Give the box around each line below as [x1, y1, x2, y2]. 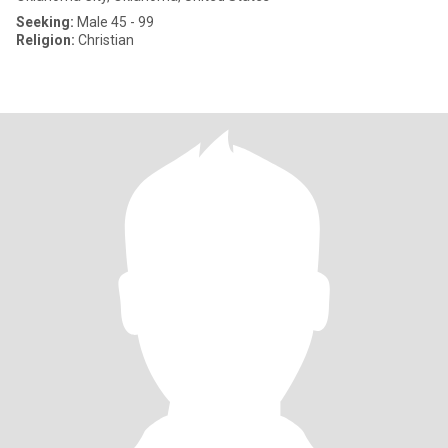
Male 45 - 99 [74, 14, 154, 30]
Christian [75, 32, 134, 48]
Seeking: [16, 14, 74, 30]
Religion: [16, 32, 75, 48]
